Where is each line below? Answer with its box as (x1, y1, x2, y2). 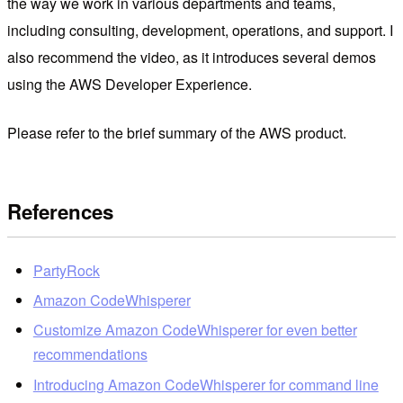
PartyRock (32, 259, 100, 281)
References (7, 197, 113, 227)
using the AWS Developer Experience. (7, 73, 252, 94)
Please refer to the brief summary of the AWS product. (7, 121, 346, 143)
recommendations (32, 344, 148, 365)
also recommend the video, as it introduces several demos (7, 46, 376, 67)
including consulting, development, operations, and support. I (7, 19, 393, 40)
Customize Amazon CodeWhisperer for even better (32, 319, 357, 341)
